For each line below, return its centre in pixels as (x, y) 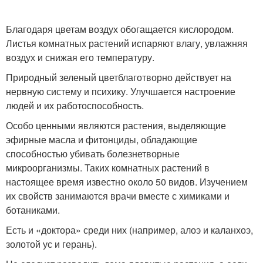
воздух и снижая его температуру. (80, 57)
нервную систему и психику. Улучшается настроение (121, 91)
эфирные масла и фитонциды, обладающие (102, 139)
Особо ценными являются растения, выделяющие (116, 125)
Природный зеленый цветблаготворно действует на (119, 77)
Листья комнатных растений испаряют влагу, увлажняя (127, 43)
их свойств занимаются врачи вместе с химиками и (118, 196)
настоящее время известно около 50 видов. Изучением (127, 182)
